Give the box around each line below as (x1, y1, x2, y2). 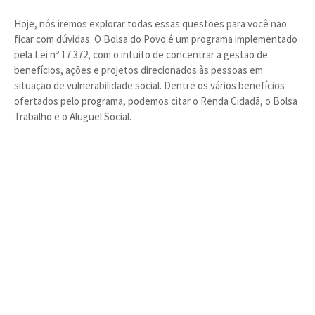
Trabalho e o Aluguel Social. (14, 110, 131, 123)
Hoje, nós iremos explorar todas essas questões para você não (14, 17, 287, 30)
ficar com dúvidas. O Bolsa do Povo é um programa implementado (14, 32, 297, 46)
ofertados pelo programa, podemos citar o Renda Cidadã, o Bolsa (14, 94, 297, 108)
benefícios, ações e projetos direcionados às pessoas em (14, 63, 263, 77)
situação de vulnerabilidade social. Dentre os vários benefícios (14, 79, 285, 92)
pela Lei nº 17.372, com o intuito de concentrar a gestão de (14, 48, 268, 61)
